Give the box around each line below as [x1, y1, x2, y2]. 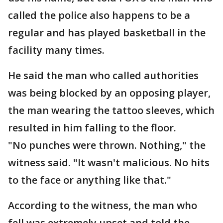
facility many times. [8, 43, 105, 57]
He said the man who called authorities [8, 69, 199, 82]
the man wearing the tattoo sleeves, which [8, 104, 215, 117]
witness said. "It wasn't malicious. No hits [8, 156, 210, 169]
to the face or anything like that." [8, 173, 171, 187]
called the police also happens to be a [8, 8, 190, 22]
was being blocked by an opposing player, [8, 86, 211, 100]
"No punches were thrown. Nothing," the [8, 138, 206, 152]
